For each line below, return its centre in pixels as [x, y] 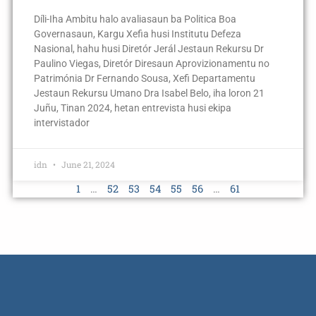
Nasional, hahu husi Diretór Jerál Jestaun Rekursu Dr [148, 49]
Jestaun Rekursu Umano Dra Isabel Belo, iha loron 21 [149, 93]
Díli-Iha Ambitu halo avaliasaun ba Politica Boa [135, 19]
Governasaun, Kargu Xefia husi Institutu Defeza [137, 34]
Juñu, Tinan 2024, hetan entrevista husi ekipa [132, 108]
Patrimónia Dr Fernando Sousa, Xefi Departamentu [144, 79]
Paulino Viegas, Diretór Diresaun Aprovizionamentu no [151, 64]
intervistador [61, 123]
